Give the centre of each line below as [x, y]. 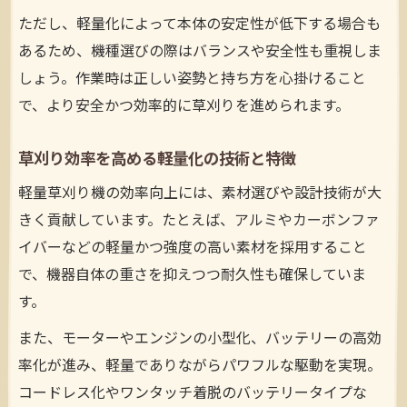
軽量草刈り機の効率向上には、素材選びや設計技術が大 [200, 194]
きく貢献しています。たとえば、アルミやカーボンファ [199, 222]
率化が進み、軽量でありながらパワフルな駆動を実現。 [200, 367]
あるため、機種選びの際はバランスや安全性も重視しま [200, 53]
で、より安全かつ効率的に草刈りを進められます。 [184, 107]
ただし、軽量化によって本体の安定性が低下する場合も [199, 25]
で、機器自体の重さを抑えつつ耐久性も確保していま [192, 276]
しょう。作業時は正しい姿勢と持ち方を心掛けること [192, 80]
